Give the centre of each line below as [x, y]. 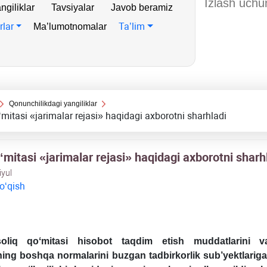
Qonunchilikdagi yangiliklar [53, 104]
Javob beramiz [142, 7]
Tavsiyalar [73, 7]
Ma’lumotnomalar [70, 27]
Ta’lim [132, 27]
